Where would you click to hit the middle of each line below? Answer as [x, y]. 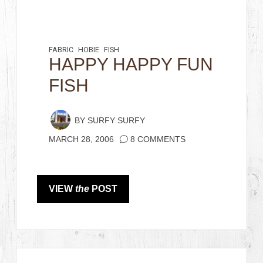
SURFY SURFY [117, 121]
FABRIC [61, 50]
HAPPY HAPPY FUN [131, 64]
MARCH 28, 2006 [82, 139]
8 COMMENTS [158, 139]
